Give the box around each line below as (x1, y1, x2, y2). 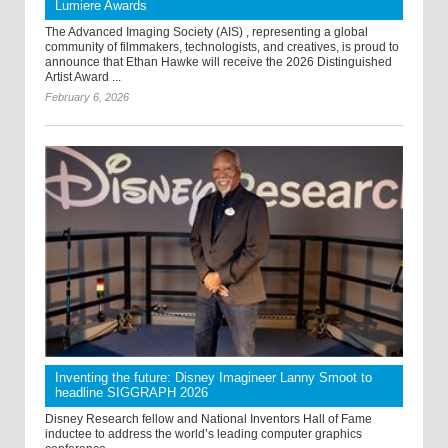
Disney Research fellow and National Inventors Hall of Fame (45, 412, 372, 427)
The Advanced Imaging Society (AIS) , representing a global (45, 25, 368, 40)
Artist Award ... (45, 70, 121, 85)
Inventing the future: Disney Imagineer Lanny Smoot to (55, 370, 372, 386)
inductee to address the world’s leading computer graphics (45, 427, 362, 442)
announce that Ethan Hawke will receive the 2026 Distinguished (45, 55, 392, 70)
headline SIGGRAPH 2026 (55, 385, 208, 401)
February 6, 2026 (45, 91, 129, 104)
